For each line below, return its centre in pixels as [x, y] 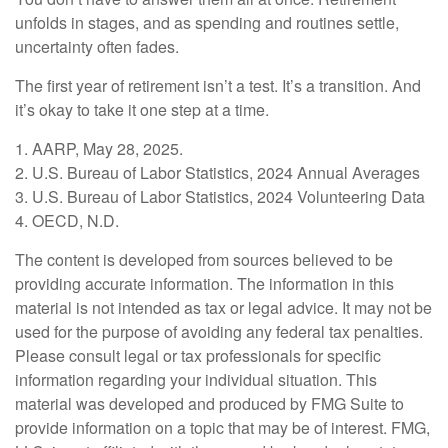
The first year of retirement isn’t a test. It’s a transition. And [218, 85]
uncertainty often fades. [97, 46]
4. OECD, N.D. [67, 220]
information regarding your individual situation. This [196, 379]
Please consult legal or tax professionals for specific [198, 355]
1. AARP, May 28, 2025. [99, 148]
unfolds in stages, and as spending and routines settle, [207, 22]
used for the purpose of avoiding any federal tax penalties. [219, 331]
